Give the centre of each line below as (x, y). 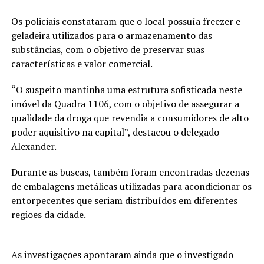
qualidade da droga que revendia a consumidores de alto (130, 118)
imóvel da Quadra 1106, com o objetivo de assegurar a (125, 104)
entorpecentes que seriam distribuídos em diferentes (124, 201)
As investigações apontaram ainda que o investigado (122, 255)
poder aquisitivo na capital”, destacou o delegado (115, 132)
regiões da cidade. (48, 215)
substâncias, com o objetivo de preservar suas (108, 50)
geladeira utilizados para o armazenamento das (111, 36)
